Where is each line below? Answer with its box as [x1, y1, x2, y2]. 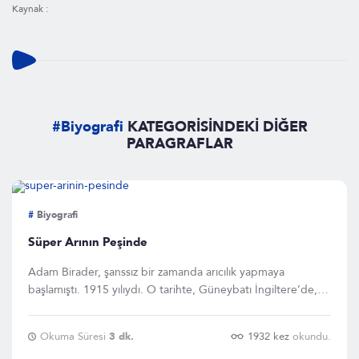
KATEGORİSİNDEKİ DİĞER [123, 117, 308, 137]
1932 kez [248, 329, 289, 344]
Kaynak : [12, 2, 48, 15]
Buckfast [28, 300, 71, 315]
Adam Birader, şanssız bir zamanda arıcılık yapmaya [28, 264, 284, 280]
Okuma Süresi [40, 329, 109, 344]
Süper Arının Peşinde [28, 234, 147, 250]
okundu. [289, 329, 331, 344]
